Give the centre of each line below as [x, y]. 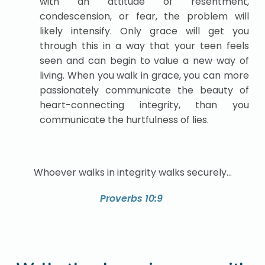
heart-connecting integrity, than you [144, 105]
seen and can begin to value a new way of [144, 60]
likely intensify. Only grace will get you [144, 31]
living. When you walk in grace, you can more [144, 75]
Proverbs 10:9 [131, 199]
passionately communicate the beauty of [144, 90]
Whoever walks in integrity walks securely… [132, 172]
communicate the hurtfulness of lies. [125, 119]
